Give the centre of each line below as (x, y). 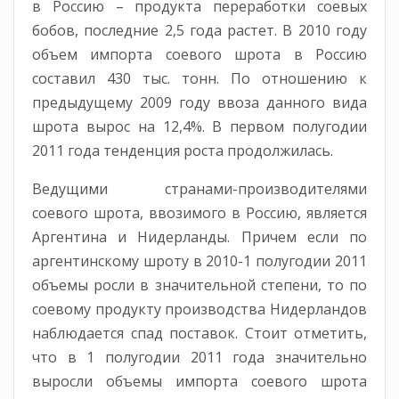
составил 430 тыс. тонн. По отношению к (199, 78)
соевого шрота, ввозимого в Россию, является (199, 212)
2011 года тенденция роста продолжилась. (183, 150)
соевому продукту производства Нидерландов (199, 309)
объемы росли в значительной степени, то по (199, 285)
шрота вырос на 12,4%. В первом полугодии (199, 126)
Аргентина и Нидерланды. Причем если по (199, 236)
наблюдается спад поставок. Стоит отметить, (199, 333)
